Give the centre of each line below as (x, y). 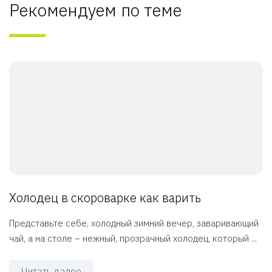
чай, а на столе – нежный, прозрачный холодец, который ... (133, 239)
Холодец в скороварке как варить (105, 198)
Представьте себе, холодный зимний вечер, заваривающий (134, 223)
